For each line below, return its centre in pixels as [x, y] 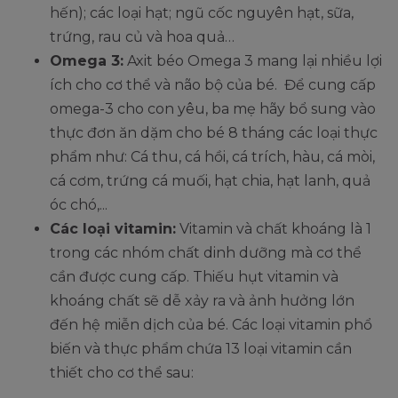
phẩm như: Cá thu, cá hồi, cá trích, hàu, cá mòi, [212, 156]
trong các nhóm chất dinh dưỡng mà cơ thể [206, 252]
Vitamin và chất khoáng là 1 [274, 228]
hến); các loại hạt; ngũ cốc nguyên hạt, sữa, [202, 12]
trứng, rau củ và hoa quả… [142, 36]
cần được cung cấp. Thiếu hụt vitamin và [194, 276]
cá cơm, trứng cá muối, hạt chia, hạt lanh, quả [210, 180]
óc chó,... [79, 204]
